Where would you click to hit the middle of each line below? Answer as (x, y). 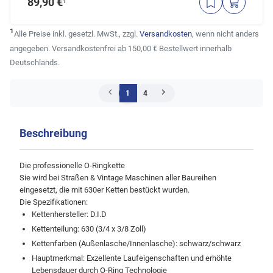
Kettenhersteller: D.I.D (69, 214)
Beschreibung (53, 133)
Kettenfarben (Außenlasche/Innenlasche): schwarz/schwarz (136, 244)
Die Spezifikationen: (54, 202)
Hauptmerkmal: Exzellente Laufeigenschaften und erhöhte (132, 258)
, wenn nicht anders (225, 34)
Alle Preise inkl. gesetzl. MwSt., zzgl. (77, 34)
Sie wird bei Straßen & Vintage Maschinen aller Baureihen (118, 178)
